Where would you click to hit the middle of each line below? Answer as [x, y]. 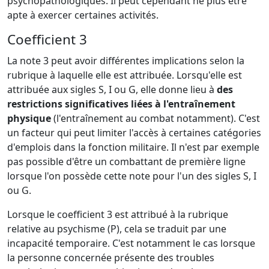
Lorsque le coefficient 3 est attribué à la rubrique [118, 214]
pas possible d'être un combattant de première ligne [126, 161]
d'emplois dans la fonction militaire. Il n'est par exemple [133, 147]
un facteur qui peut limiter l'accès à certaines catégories [134, 132]
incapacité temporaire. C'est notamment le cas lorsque [131, 243]
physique [29, 118]
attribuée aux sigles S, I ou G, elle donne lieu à [111, 89]
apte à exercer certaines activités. [83, 15]
